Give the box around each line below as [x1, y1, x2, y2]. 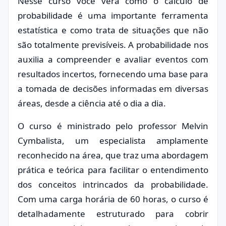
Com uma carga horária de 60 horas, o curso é [18, 193, 208, 205]
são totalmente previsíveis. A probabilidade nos [18, 39, 208, 50]
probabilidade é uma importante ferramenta [18, 10, 208, 21]
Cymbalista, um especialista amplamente [18, 135, 208, 146]
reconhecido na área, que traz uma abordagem [18, 149, 208, 161]
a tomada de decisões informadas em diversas [18, 83, 208, 94]
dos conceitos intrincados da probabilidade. [18, 179, 208, 190]
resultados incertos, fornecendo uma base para [18, 68, 208, 80]
